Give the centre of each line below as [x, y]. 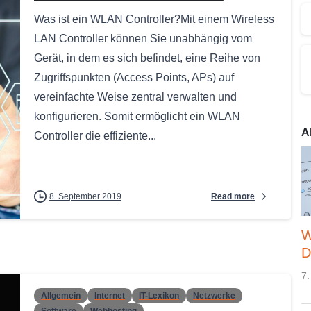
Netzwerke [214, 295]
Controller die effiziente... [95, 136]
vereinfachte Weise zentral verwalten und [135, 97]
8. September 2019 [85, 197]
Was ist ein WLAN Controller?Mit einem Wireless [154, 19]
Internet [110, 295]
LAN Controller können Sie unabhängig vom [143, 39]
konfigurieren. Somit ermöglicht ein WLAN [137, 117]
